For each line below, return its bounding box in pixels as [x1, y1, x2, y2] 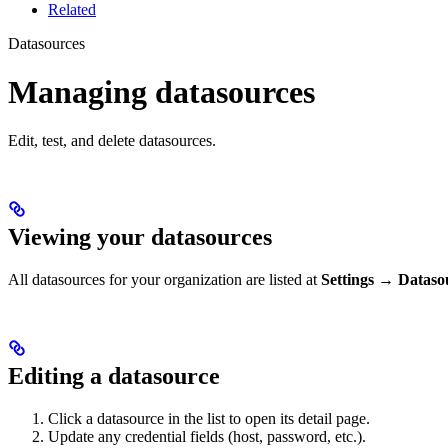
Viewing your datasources [8, 224, 272, 251]
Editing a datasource [8, 363, 220, 390]
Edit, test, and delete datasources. [8, 132, 216, 150]
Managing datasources [8, 74, 315, 110]
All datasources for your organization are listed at [8, 271, 321, 289]
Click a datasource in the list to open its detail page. [48, 410, 370, 428]
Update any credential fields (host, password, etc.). [48, 428, 366, 446]
